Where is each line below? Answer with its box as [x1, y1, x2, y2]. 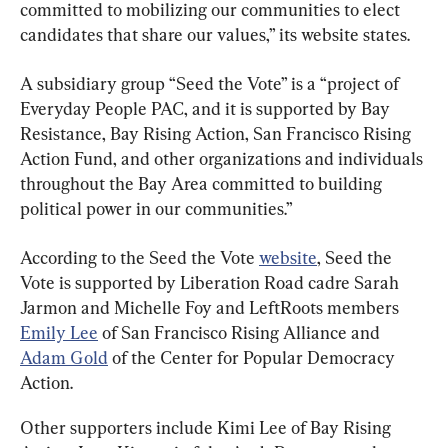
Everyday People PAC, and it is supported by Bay [20, 97, 394, 119]
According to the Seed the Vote [20, 246, 259, 268]
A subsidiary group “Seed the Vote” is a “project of [20, 72, 403, 94]
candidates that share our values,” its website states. [20, 23, 410, 45]
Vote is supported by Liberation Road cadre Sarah [20, 271, 403, 293]
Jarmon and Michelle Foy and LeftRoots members [20, 296, 403, 318]
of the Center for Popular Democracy [108, 346, 399, 368]
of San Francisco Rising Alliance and [98, 321, 384, 343]
